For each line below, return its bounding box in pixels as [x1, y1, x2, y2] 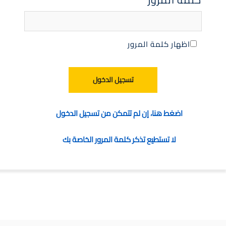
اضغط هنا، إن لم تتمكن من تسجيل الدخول [55, 106, 183, 121]
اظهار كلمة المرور [128, 37, 190, 51]
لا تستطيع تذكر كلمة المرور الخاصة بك [62, 132, 176, 147]
